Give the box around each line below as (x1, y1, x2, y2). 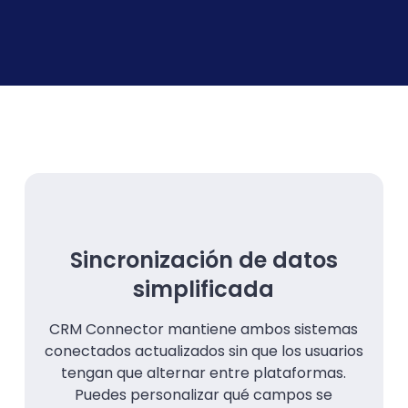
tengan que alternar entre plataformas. (61, 362, 347, 383)
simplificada (133, 273, 275, 304)
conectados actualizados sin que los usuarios (44, 340, 363, 362)
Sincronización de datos (69, 244, 338, 275)
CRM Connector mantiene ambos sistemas (49, 318, 359, 340)
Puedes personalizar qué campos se (75, 383, 333, 405)
